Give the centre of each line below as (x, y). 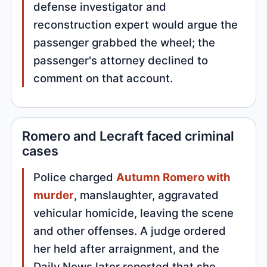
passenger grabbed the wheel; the (125, 42)
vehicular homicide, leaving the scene (134, 213)
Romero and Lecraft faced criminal (128, 136)
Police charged (75, 177)
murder (54, 195)
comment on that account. (103, 78)
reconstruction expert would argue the (136, 24)
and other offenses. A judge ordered (130, 231)
